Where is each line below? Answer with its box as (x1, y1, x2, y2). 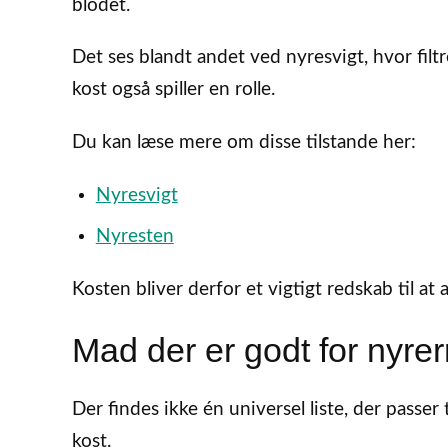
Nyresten (95, 226, 174, 246)
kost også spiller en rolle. (72, 80, 275, 100)
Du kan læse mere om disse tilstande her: (72, 133, 416, 153)
